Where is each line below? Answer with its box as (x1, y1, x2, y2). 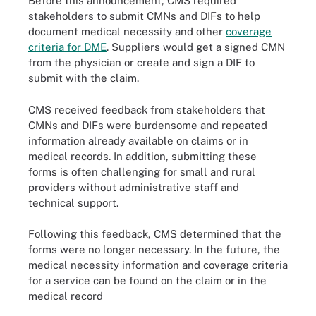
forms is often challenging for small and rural (28, 165, 255, 178)
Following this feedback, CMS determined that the (28, 228, 281, 240)
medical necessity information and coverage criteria (28, 259, 288, 271)
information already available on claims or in (28, 134, 248, 147)
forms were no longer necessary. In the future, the (28, 243, 280, 255)
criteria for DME (28, 41, 107, 53)
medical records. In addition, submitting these (28, 150, 257, 162)
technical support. (28, 196, 119, 209)
